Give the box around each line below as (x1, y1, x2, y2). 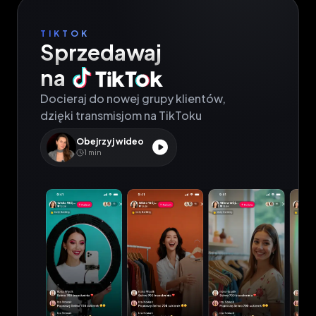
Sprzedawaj (40, 38, 162, 66)
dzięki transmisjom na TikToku (40, 107, 202, 123)
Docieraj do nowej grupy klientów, (40, 90, 226, 106)
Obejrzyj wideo (76, 136, 144, 147)
